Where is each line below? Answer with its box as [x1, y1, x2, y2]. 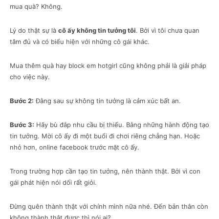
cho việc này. [10, 73, 50, 81]
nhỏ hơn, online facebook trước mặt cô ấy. [10, 143, 139, 152]
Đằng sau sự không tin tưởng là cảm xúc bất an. [34, 97, 181, 105]
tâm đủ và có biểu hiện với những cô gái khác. [10, 38, 150, 46]
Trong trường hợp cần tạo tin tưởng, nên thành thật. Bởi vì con [10, 167, 200, 175]
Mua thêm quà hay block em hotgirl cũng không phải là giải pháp [10, 62, 206, 70]
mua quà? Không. [10, 2, 63, 11]
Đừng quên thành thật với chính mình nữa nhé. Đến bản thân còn [10, 202, 208, 211]
